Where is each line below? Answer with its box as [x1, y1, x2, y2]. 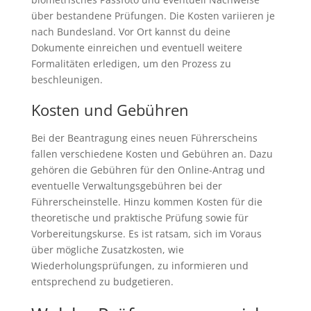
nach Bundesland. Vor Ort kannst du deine [31, 24, 230, 38]
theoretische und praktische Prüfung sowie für [31, 210, 249, 224]
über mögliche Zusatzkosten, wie [31, 242, 184, 256]
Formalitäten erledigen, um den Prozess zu [31, 56, 231, 70]
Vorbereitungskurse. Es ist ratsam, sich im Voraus [31, 226, 262, 240]
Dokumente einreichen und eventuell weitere [31, 40, 242, 54]
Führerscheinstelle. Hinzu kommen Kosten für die [31, 194, 262, 208]
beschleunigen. [31, 72, 103, 86]
